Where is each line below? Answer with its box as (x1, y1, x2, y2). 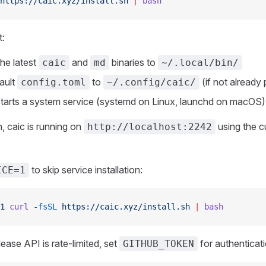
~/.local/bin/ (161, 57, 239, 68)
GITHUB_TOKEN (123, 238, 194, 249)
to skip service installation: (29, 164, 142, 176)
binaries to (109, 56, 158, 68)
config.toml (21, 77, 86, 88)
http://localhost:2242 (87, 121, 212, 132)
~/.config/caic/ (107, 77, 196, 88)
